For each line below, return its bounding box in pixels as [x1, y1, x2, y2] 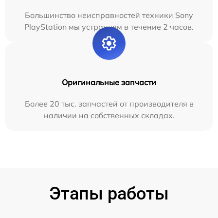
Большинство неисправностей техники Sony [25, 10, 193, 20]
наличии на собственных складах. [43, 110, 175, 120]
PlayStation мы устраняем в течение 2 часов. [24, 21, 194, 32]
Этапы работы [49, 183, 169, 204]
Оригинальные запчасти [62, 77, 156, 87]
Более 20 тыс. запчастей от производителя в [24, 98, 194, 109]
